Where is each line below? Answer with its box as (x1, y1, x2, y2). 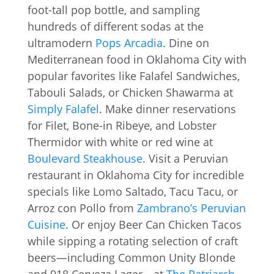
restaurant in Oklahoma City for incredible (27, 168, 244, 182)
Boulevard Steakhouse (27, 151, 143, 166)
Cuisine (27, 217, 65, 232)
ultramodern (27, 35, 95, 50)
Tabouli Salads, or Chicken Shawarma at (27, 85, 233, 100)
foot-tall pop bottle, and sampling (27, 2, 200, 17)
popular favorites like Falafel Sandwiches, (27, 68, 240, 83)
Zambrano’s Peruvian (136, 201, 246, 215)
